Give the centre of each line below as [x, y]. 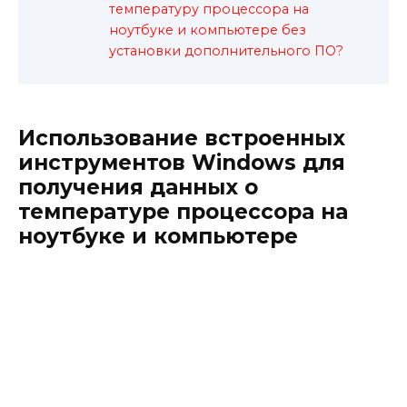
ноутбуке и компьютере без [208, 30]
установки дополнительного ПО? [226, 51]
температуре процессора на [183, 211]
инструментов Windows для [182, 162]
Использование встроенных [182, 138]
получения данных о [138, 187]
